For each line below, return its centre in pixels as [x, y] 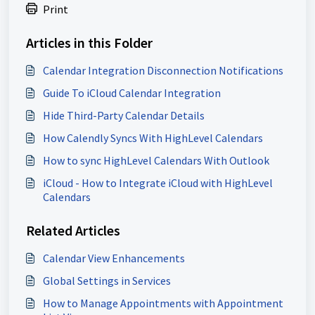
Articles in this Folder [89, 43]
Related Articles [73, 231]
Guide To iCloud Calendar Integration [132, 93]
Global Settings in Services [107, 281]
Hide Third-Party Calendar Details [124, 116]
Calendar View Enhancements [114, 258]
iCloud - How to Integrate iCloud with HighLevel [158, 183]
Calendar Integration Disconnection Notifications [163, 71]
